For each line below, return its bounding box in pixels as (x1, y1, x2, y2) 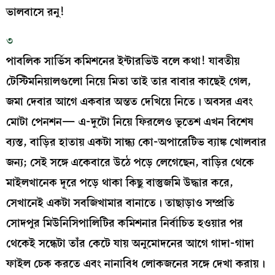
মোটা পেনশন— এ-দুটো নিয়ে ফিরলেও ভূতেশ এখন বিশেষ (6, 113, 254, 131)
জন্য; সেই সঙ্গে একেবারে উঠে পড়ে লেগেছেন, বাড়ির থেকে (6, 153, 254, 172)
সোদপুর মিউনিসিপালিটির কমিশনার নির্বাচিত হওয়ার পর (6, 214, 243, 233)
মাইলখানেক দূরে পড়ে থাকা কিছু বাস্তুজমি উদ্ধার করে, (6, 174, 233, 192)
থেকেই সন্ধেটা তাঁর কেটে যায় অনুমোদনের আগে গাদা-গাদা (6, 234, 254, 253)
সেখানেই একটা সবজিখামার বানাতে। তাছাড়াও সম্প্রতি (6, 194, 234, 212)
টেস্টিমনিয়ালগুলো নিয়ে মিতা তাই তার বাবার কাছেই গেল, (6, 72, 251, 91)
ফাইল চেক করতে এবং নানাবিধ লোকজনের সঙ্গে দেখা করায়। (6, 255, 265, 273)
